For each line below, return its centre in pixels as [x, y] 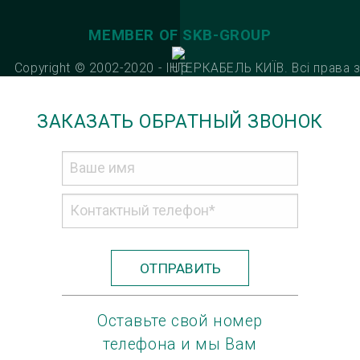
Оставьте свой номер [180, 321]
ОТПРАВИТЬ [180, 268]
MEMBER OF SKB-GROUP [180, 36]
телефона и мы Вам [180, 345]
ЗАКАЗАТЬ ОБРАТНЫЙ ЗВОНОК [180, 121]
